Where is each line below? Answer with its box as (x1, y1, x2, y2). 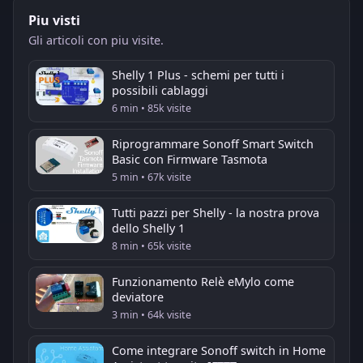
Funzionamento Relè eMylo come (112, 273, 294, 289)
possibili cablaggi (112, 82, 208, 98)
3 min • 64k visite (112, 307, 191, 322)
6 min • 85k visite (112, 100, 191, 115)
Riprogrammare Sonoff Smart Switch (112, 135, 314, 152)
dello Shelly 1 (112, 220, 185, 236)
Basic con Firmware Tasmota (112, 151, 267, 167)
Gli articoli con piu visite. (28, 32, 164, 48)
